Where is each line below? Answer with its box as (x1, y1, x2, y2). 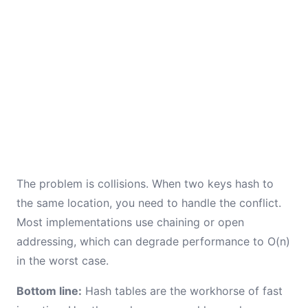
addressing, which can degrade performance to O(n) (16, 234, 290, 248)
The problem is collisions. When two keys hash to (16, 177, 274, 190)
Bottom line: (16, 284, 82, 298)
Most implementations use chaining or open (16, 215, 244, 229)
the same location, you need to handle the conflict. (16, 196, 281, 210)
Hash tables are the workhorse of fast (82, 284, 283, 298)
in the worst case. (16, 254, 109, 267)
